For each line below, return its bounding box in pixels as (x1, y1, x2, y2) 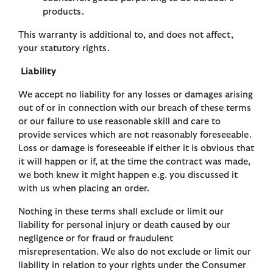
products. (43, 7, 84, 17)
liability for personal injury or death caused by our (18, 221, 230, 230)
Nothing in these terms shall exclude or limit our (18, 207, 224, 217)
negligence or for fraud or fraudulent (18, 234, 173, 244)
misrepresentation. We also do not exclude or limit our (18, 247, 251, 257)
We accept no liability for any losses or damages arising (18, 90, 253, 100)
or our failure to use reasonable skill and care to (18, 117, 221, 127)
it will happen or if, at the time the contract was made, (18, 157, 250, 167)
